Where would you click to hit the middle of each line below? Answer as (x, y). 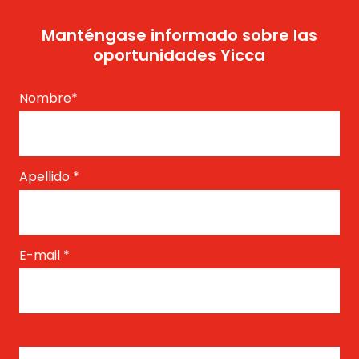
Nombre (45, 98)
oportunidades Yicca (179, 55)
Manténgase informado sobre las (179, 35)
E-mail (41, 255)
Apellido (46, 177)
